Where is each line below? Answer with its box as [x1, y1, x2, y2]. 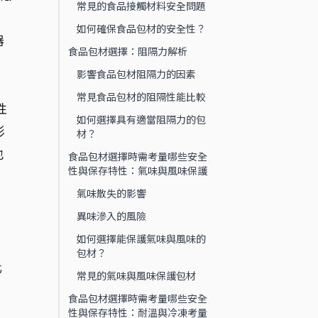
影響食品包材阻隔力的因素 [77, 67, 196, 81]
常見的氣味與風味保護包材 [77, 268, 196, 283]
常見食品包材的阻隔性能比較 [77, 89, 206, 104]
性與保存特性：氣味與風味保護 [68, 163, 207, 177]
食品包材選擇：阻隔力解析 [68, 44, 187, 58]
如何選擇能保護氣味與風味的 [77, 231, 206, 246]
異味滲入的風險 [77, 209, 146, 223]
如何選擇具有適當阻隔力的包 [77, 112, 206, 126]
